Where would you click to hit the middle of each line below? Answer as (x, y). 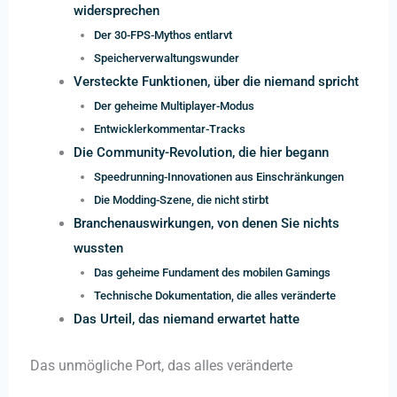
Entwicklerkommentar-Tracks (170, 128)
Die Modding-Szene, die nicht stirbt (182, 199)
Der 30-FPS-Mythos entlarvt (163, 35)
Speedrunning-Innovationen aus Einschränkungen (219, 176)
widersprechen (117, 10)
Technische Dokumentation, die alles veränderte (215, 295)
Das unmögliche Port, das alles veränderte (161, 366)
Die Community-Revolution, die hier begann (202, 152)
